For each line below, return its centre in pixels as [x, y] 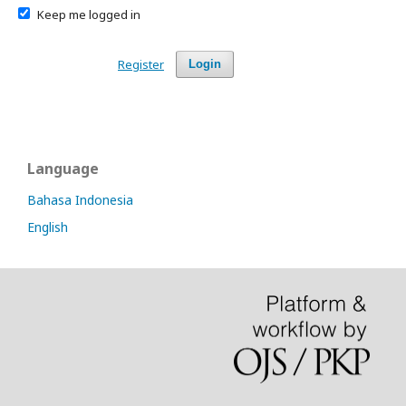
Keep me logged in [88, 14]
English [48, 227]
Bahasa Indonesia [80, 199]
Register [141, 64]
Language [63, 168]
